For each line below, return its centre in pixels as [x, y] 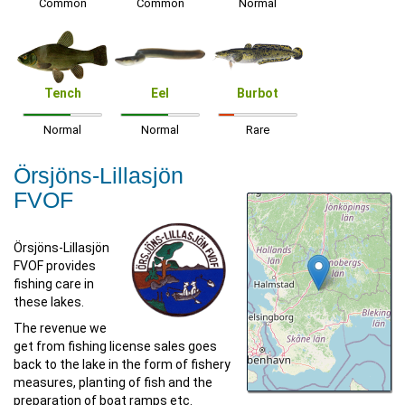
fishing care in [54, 284]
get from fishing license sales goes [115, 346]
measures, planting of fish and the [113, 382]
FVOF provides [55, 266]
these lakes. [49, 302]
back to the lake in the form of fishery [122, 364]
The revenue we [60, 328]
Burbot [258, 93]
